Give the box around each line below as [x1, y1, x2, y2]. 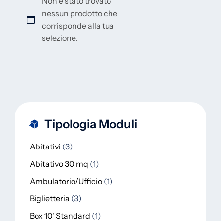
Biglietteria [30, 193, 70, 203]
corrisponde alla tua [42, 21, 114, 31]
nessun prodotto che [42, 8, 117, 18]
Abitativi [30, 142, 61, 151]
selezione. [42, 33, 77, 43]
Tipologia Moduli [44, 117, 137, 131]
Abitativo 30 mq [30, 159, 88, 169]
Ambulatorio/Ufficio [30, 176, 102, 186]
